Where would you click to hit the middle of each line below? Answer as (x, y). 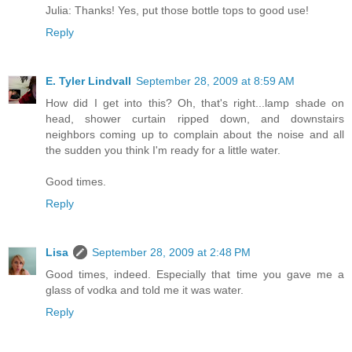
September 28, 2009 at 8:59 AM (215, 81)
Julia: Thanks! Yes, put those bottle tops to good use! (177, 10)
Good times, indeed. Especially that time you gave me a (195, 274)
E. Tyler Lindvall (88, 81)
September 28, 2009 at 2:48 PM (171, 252)
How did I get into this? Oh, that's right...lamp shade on (195, 103)
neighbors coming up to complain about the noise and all (195, 134)
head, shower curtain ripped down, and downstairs (195, 118)
